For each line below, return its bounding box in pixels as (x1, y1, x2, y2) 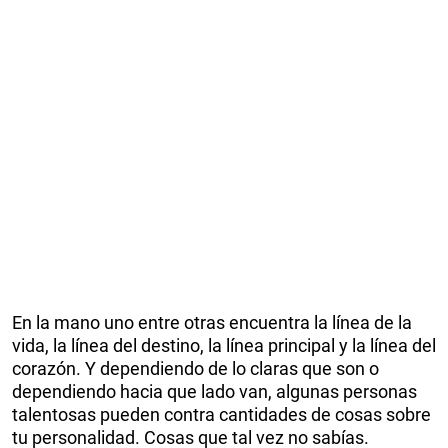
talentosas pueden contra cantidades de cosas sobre (12, 403, 431, 425)
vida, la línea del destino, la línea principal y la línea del (12, 334, 436, 356)
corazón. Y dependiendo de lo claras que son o (12, 357, 379, 379)
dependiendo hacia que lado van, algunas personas (12, 380, 417, 402)
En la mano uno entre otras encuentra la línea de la (12, 311, 412, 333)
